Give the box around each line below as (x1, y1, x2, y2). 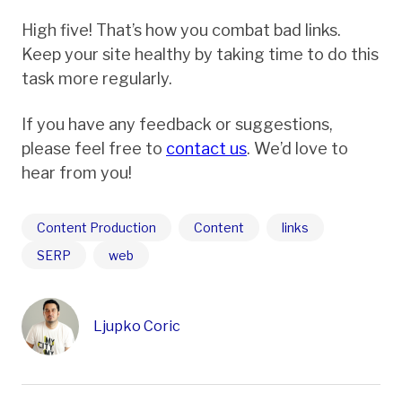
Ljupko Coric (93, 317, 180, 335)
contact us (166, 138, 247, 158)
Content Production (37, 219, 156, 235)
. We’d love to (247, 138, 348, 158)
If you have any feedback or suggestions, (22, 114, 333, 134)
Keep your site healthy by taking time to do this (22, 44, 379, 64)
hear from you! (22, 162, 132, 182)
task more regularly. (22, 68, 172, 88)
